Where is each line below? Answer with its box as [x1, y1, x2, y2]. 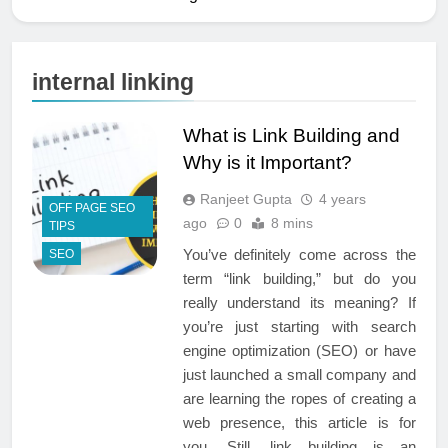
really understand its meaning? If [182, 293, 416, 311]
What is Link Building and [182, 124, 400, 146]
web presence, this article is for [182, 413, 416, 431]
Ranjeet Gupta [199, 190, 292, 207]
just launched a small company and [182, 365, 416, 383]
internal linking [32, 68, 194, 95]
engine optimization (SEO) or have [182, 341, 416, 359]
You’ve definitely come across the [182, 245, 416, 263]
